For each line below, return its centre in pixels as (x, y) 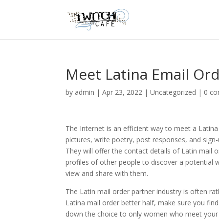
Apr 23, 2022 (122, 92)
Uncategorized (173, 92)
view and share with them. (107, 173)
